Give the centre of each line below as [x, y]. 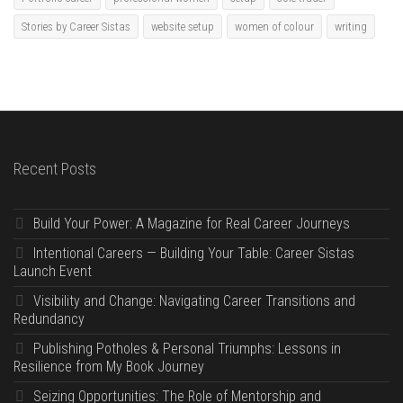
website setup [183, 27]
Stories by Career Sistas [76, 27]
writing [351, 27]
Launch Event [53, 272]
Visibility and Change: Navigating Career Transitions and [194, 301]
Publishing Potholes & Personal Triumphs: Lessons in [187, 349]
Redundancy [49, 319]
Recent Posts [55, 169]
